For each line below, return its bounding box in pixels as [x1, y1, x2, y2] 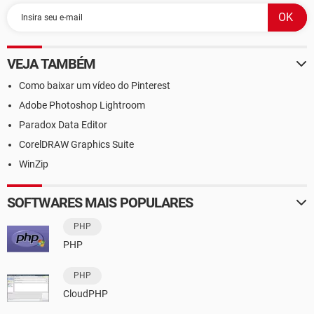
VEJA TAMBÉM [7, 55, 96, 73]
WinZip [19, 158, 48, 170]
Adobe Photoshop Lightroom [19, 100, 145, 111]
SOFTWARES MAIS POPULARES [7, 194, 193, 212]
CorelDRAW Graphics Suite [19, 139, 134, 151]
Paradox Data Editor [19, 119, 107, 131]
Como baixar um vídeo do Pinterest [19, 80, 170, 92]
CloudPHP [63, 288, 108, 300]
